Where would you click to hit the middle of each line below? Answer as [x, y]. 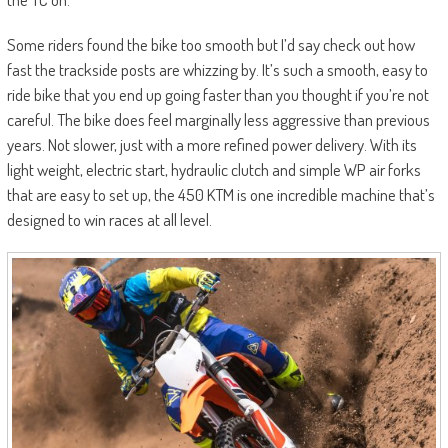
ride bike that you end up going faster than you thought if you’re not [217, 94]
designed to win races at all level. [109, 219]
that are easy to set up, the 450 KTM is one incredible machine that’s [220, 194]
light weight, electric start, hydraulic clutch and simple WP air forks [213, 169]
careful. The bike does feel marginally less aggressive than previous [218, 119]
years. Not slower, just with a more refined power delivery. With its [211, 144]
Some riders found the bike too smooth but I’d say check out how [210, 44]
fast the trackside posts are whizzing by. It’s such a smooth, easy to [217, 69]
